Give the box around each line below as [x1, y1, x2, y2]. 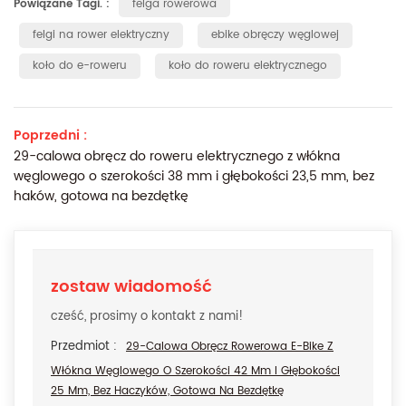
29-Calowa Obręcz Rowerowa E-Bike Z [126, 337, 333, 355]
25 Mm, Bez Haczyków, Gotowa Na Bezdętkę [51, 382, 284, 400]
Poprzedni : [14, 124, 87, 146]
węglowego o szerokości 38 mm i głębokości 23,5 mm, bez [14, 165, 374, 187]
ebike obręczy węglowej [211, 25, 339, 43]
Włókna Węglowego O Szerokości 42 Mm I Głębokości [51, 362, 340, 380]
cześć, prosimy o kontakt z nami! [51, 306, 243, 326]
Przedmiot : [51, 336, 117, 356]
